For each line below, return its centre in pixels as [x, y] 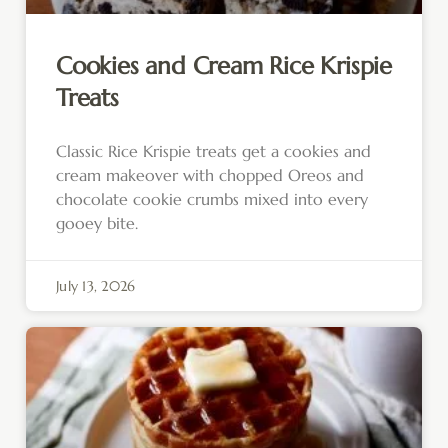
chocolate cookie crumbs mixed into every [212, 199]
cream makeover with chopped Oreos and [210, 175]
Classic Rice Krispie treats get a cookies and [213, 151]
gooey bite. [97, 223]
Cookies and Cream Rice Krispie [224, 66]
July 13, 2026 [96, 286]
